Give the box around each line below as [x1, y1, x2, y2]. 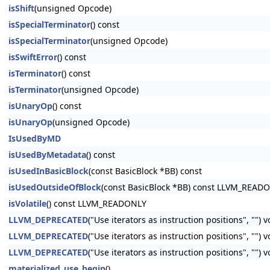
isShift [8, 2, 34, 14]
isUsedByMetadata [8, 149, 86, 160]
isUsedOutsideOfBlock [8, 181, 101, 193]
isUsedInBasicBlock [8, 165, 89, 177]
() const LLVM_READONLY [46, 198, 146, 209]
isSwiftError [8, 51, 57, 63]
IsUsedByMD [8, 133, 61, 144]
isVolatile [8, 198, 46, 209]
